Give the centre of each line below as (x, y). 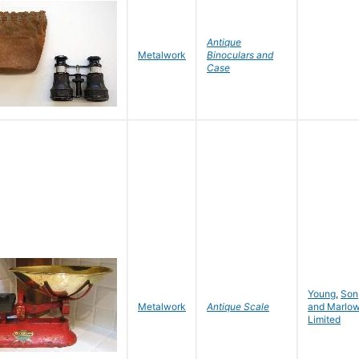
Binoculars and (240, 55)
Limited (324, 319)
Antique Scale (238, 307)
